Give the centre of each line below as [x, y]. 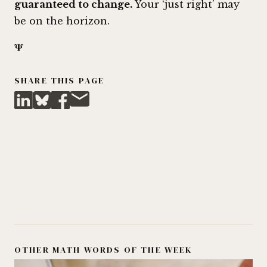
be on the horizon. [62, 21]
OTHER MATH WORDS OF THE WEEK [103, 250]
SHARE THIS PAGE [60, 81]
